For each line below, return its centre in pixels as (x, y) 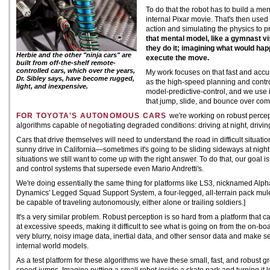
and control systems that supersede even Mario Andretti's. (110, 169)
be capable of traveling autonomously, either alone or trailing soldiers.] (131, 202)
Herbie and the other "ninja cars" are (74, 55)
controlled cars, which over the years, (76, 71)
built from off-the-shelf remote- (66, 63)
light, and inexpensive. (52, 86)
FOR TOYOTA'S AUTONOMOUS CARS (93, 116)
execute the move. (177, 58)
